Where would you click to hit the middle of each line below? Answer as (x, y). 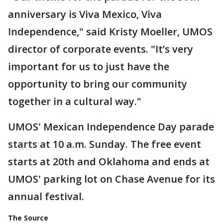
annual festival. (46, 196)
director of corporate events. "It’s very (101, 49)
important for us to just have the (89, 66)
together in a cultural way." (75, 101)
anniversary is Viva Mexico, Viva (85, 14)
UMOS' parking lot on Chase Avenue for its (111, 179)
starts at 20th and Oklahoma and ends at (109, 161)
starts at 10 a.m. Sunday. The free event (105, 144)
